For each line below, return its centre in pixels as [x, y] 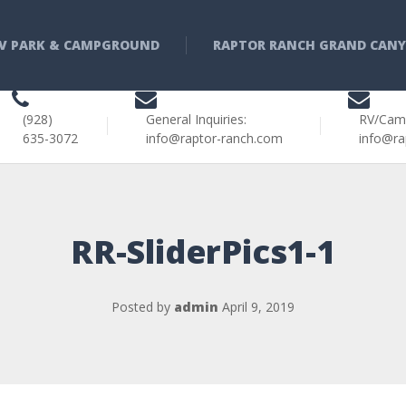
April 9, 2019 [258, 307]
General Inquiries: [197, 119]
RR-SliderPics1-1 [203, 251]
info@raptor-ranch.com [215, 138]
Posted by [143, 307]
